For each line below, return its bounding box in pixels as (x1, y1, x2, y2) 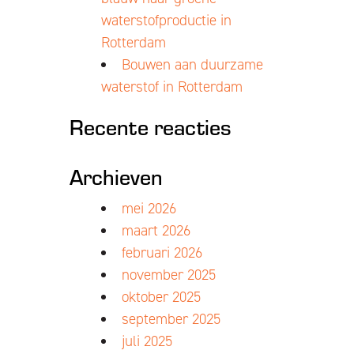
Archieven (69, 160, 163, 191)
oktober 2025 (121, 287, 201, 307)
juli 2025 (121, 331, 172, 351)
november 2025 (121, 265, 216, 284)
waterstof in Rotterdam (100, 77, 243, 96)
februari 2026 (121, 243, 202, 262)
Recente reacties (69, 111, 232, 141)
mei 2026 (121, 198, 176, 218)
